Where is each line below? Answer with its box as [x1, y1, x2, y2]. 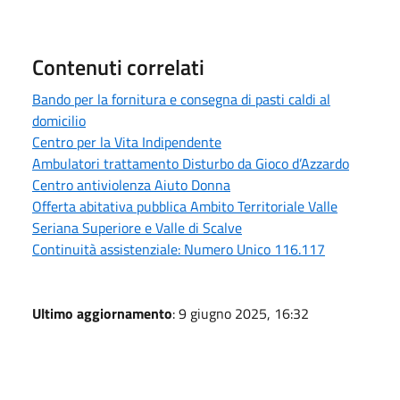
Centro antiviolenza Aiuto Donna [32, 173, 230, 196]
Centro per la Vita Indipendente [32, 130, 221, 153]
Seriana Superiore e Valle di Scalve [32, 216, 242, 238]
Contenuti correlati [32, 50, 204, 83]
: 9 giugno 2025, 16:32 [172, 302, 309, 324]
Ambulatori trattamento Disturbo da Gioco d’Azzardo [32, 152, 349, 174]
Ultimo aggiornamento [32, 302, 172, 324]
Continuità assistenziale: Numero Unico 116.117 [32, 237, 325, 260]
